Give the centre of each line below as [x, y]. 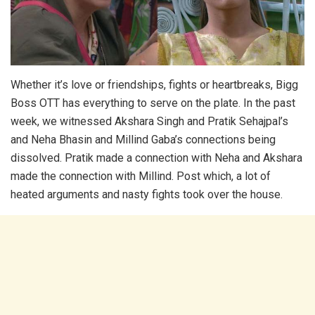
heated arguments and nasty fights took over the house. [147, 195]
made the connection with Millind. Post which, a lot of [141, 176]
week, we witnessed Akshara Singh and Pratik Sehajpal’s [149, 122]
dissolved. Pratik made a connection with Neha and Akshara [156, 158]
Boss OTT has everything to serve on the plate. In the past [153, 103]
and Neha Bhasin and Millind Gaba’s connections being [143, 140]
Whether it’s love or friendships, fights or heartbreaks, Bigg [154, 85]
